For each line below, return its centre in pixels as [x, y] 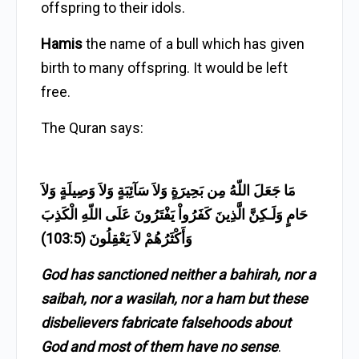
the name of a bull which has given [194, 44]
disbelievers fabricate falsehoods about [166, 323]
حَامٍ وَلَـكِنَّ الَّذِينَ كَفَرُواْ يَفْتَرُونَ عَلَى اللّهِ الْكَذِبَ [174, 214]
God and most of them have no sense [159, 347]
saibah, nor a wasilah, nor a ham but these [174, 298]
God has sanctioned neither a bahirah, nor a [178, 274]
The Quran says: [92, 128]
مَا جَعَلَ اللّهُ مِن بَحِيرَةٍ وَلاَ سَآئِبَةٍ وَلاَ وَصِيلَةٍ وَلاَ [168, 190]
